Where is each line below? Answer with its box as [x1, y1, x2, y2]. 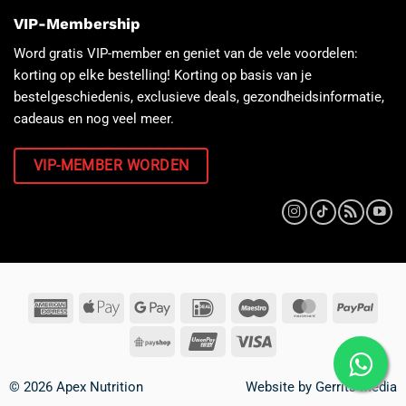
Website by [246, 379, 316, 396]
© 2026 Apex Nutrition [8, 379, 143, 396]
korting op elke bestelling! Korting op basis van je [14, 67, 312, 84]
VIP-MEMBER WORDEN [33, 156, 189, 174]
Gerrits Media [315, 379, 398, 396]
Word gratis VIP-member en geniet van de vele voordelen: [14, 45, 358, 63]
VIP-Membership [14, 14, 140, 33]
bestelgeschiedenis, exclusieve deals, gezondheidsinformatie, [14, 89, 384, 106]
